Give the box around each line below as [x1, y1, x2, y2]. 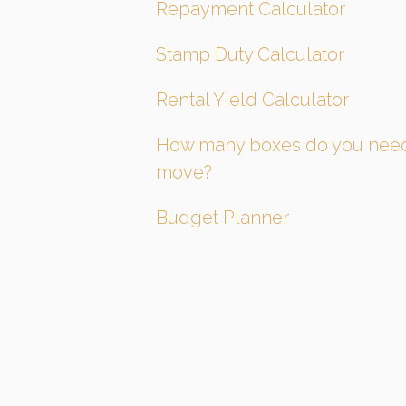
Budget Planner [156, 207, 289, 228]
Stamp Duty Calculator [156, 43, 344, 65]
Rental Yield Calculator [156, 89, 349, 111]
